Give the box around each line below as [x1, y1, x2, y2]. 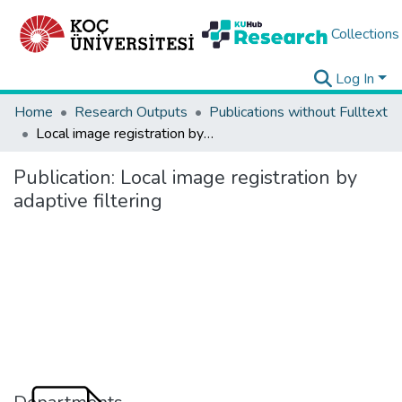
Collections [330, 24, 399, 44]
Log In [336, 69, 375, 89]
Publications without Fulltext [209, 102, 388, 122]
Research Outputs [74, 102, 188, 122]
